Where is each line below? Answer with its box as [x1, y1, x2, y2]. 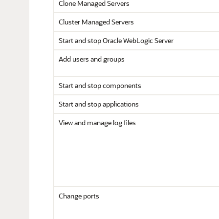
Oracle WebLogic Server [103, 36, 174, 45]
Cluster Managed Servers [59, 17, 134, 26]
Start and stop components [59, 81, 141, 90]
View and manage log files [59, 118, 136, 127]
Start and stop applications [59, 99, 139, 109]
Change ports [59, 191, 99, 200]
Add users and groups [59, 54, 125, 64]
